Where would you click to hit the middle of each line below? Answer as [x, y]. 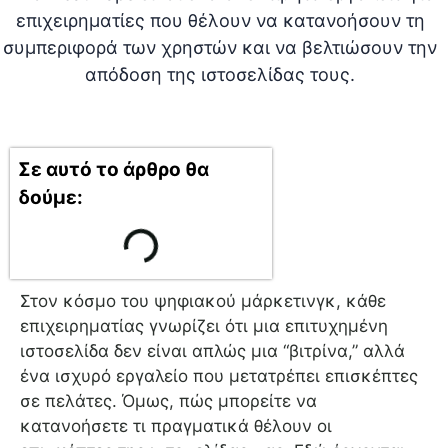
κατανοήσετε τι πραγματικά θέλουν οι [176, 426]
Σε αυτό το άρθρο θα [113, 170]
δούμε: [50, 198]
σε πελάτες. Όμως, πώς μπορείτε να [168, 401]
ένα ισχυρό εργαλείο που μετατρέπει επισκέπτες [219, 376]
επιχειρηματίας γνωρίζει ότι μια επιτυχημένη [204, 326]
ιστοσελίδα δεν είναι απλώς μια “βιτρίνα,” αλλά [212, 351]
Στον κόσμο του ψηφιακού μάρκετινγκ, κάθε [203, 301]
